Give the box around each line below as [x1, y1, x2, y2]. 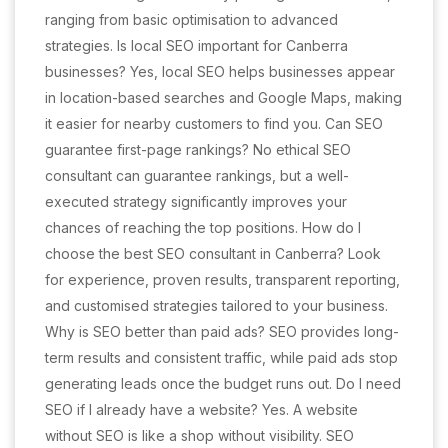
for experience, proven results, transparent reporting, [45, 271, 400, 288]
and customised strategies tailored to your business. [45, 297, 388, 314]
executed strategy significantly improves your [45, 193, 347, 210]
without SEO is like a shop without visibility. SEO [45, 427, 354, 444]
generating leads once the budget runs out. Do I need [45, 375, 401, 392]
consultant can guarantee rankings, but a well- [45, 167, 349, 184]
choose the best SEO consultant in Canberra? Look [45, 245, 381, 262]
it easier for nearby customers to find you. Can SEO [45, 115, 383, 132]
